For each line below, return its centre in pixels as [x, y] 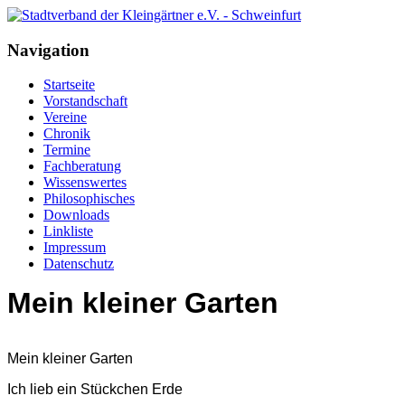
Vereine [65, 118]
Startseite [69, 85]
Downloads [76, 215]
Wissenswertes [85, 183]
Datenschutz [79, 264]
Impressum [75, 248]
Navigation [48, 50]
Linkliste [68, 231]
